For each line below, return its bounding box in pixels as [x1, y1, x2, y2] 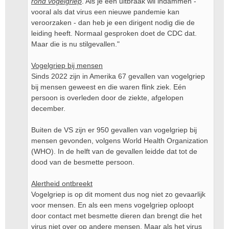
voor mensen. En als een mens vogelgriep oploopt [31, 201, 194, 209]
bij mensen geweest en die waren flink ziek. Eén [31, 83, 186, 91]
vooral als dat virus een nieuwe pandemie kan [31, 8, 179, 16]
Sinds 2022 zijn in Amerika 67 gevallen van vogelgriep [31, 72, 205, 80]
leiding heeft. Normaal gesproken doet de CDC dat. [31, 29, 197, 37]
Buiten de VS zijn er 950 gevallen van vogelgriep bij [31, 126, 197, 134]
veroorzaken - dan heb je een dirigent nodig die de [31, 18, 195, 27]
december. [31, 104, 65, 112]
